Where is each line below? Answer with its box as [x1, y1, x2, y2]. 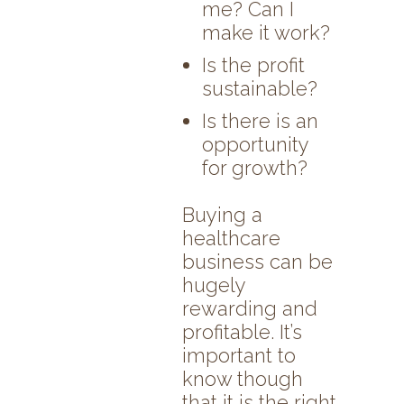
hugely [182, 273, 245, 298]
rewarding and [182, 297, 317, 321]
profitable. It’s [182, 320, 302, 344]
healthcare [182, 226, 280, 251]
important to [182, 344, 296, 368]
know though [182, 367, 303, 391]
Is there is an [202, 109, 318, 133]
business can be [182, 250, 333, 274]
